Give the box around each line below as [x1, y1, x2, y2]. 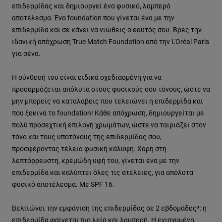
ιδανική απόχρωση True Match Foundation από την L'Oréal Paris [12, 38, 209, 46]
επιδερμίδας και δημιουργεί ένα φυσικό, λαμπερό [12, 2, 170, 10]
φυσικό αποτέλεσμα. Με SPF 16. [12, 180, 114, 188]
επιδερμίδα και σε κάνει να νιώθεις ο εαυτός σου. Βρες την [12, 26, 202, 34]
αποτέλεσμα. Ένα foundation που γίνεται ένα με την [12, 14, 174, 22]
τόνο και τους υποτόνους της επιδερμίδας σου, [12, 133, 162, 141]
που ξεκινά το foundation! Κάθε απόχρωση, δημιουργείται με [12, 109, 204, 117]
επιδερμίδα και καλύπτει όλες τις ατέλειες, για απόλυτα [12, 168, 193, 176]
